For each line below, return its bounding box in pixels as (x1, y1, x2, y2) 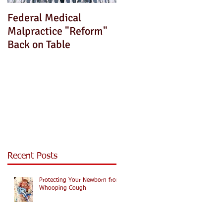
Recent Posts (7, 152, 57, 161)
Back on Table (7, 38, 70, 51)
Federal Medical (7, 11, 81, 24)
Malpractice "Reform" (7, 24, 108, 38)
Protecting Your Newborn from (39, 177, 121, 183)
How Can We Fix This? (116, 11, 216, 24)
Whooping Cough (39, 185, 86, 191)
